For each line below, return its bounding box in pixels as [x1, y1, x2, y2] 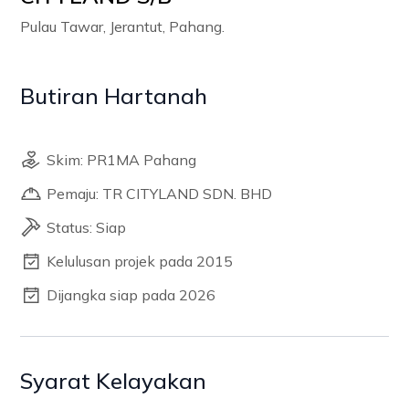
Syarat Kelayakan [20, 367, 207, 394]
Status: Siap [47, 218, 127, 236]
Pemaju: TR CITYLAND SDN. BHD [47, 184, 273, 203]
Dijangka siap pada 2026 [47, 286, 216, 304]
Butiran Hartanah [20, 82, 208, 110]
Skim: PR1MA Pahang [47, 151, 197, 169]
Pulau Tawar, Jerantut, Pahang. [20, 17, 225, 36]
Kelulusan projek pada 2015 [47, 252, 234, 270]
